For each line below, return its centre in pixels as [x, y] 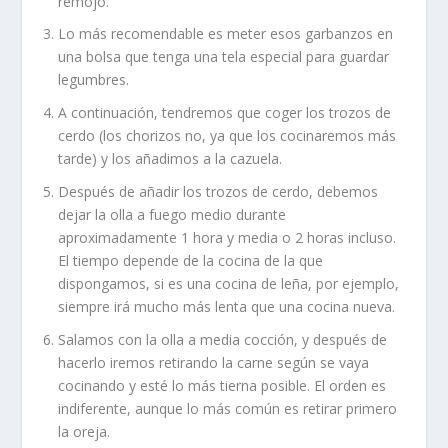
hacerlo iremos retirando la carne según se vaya [214, 362]
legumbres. [94, 80]
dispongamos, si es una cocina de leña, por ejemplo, [229, 284]
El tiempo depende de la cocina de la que [191, 261]
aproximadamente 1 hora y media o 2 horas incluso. [227, 238]
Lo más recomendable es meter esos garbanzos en [226, 34]
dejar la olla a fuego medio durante [172, 215]
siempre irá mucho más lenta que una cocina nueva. [227, 307]
